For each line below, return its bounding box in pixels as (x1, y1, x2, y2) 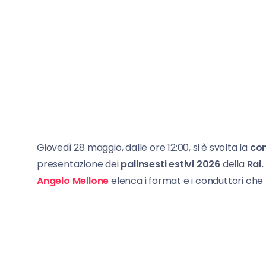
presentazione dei (37, 157, 121, 171)
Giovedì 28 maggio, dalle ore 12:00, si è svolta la (37, 140, 250, 154)
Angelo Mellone (37, 173, 109, 188)
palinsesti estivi (121, 157, 195, 171)
